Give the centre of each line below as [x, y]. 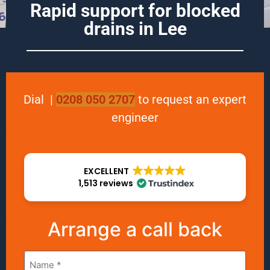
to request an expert [191, 99]
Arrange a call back [135, 230]
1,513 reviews [105, 184]
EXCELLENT [106, 171]
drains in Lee [135, 29]
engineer [135, 118]
